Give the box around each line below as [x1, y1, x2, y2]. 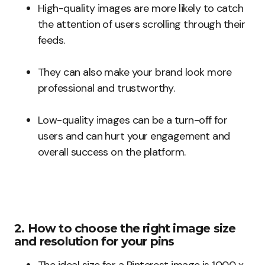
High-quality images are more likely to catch [38, 1, 244, 16]
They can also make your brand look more [38, 65, 232, 80]
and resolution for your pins [14, 234, 174, 249]
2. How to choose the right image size [14, 221, 236, 236]
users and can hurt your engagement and [38, 129, 230, 144]
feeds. [38, 33, 65, 48]
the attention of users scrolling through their [38, 17, 245, 32]
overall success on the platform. [38, 145, 186, 160]
